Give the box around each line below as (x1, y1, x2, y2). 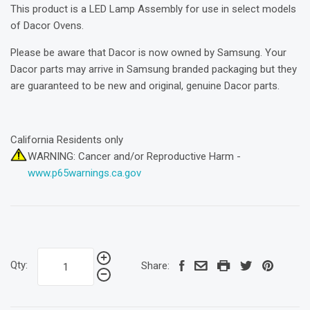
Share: (141, 259, 170, 273)
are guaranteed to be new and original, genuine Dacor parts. (10, 79, 280, 92)
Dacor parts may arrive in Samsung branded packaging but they (10, 62, 297, 75)
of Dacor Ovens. (10, 19, 86, 32)
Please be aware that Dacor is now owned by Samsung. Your (10, 46, 286, 59)
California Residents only (10, 133, 123, 146)
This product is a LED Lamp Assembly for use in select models (10, 2, 296, 15)
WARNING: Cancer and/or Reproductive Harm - (28, 149, 241, 163)
